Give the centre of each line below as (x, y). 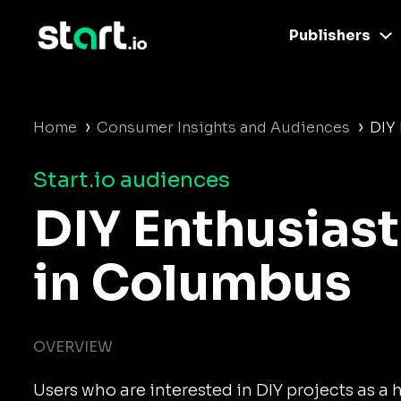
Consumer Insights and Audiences (223, 128)
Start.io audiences (132, 180)
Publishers (329, 35)
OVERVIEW (73, 347)
